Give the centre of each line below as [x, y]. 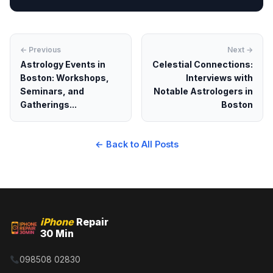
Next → [240, 50]
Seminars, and [52, 91]
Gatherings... [48, 105]
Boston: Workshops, [65, 78]
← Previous [41, 50]
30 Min [57, 233]
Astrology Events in [63, 64]
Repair [91, 222]
